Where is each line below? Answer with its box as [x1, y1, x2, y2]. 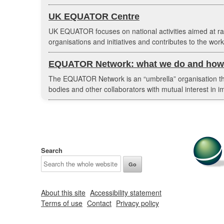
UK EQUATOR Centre [48, 11, 139, 21]
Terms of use [41, 198, 82, 208]
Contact [87, 198, 111, 208]
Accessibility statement [90, 187, 161, 197]
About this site [41, 187, 85, 197]
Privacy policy [116, 198, 159, 208]
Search [41, 145, 62, 155]
